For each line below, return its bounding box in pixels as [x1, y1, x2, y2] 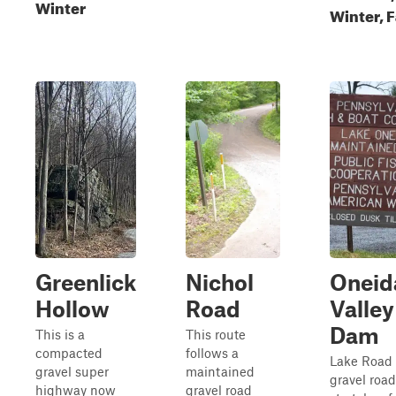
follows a [186, 345, 239, 361]
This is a [35, 326, 85, 342]
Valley [330, 295, 394, 322]
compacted [35, 345, 103, 361]
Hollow [35, 295, 110, 322]
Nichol [186, 269, 254, 295]
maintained [186, 363, 255, 379]
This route [186, 326, 246, 342]
